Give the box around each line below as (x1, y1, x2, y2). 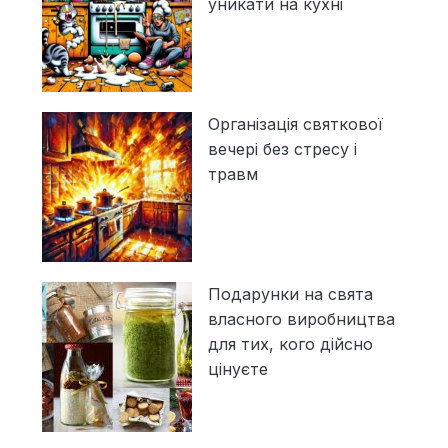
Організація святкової (207, 114, 383, 135)
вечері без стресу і (207, 139, 357, 160)
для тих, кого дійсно (207, 334, 373, 355)
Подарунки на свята (207, 284, 373, 305)
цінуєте (207, 359, 268, 380)
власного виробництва (207, 309, 395, 330)
